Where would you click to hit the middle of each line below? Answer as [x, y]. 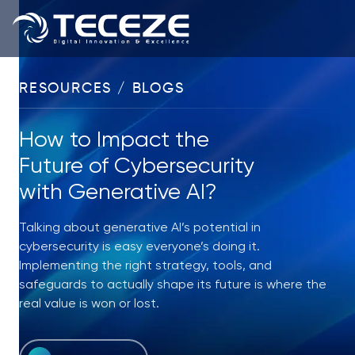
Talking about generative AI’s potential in [140, 228]
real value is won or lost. [89, 304]
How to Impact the [114, 140]
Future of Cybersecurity [137, 166]
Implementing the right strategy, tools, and [145, 266]
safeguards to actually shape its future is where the [173, 285]
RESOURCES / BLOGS [102, 88]
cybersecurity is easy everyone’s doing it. [139, 247]
